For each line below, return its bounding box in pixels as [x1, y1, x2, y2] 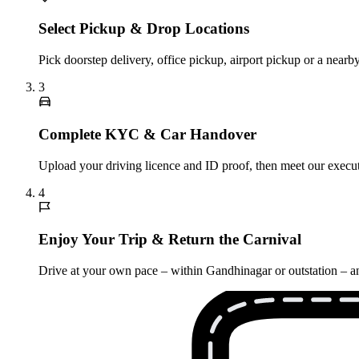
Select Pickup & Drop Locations [38, 20, 249, 38]
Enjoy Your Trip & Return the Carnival [38, 231, 301, 248]
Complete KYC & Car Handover [38, 125, 256, 143]
